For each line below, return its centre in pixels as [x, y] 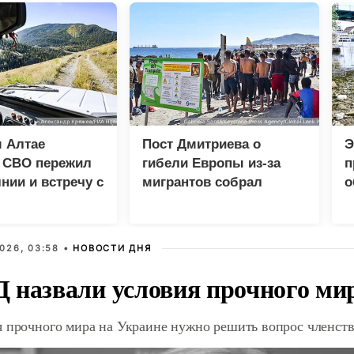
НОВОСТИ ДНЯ [112, 248]
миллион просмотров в [219, 201]
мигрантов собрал [202, 182]
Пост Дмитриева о [201, 144]
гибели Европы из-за [211, 163]
